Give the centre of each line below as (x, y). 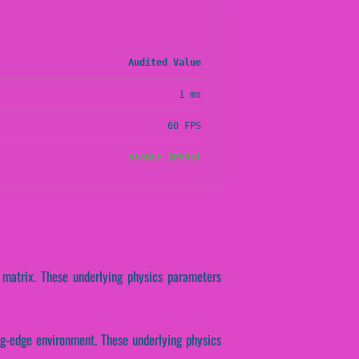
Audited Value (165, 63)
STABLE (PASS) (165, 157)
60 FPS (184, 126)
